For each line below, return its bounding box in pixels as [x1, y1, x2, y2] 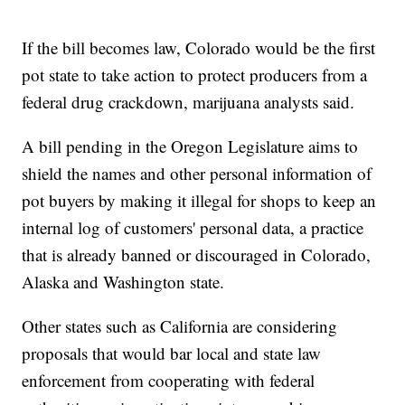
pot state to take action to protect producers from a [22, 63, 368, 87]
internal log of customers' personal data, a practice [22, 216, 364, 240]
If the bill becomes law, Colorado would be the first [22, 36, 376, 60]
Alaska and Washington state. [22, 270, 225, 294]
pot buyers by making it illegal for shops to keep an [22, 189, 377, 212]
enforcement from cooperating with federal [22, 369, 316, 392]
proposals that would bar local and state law [22, 342, 322, 365]
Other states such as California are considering [22, 315, 338, 338]
